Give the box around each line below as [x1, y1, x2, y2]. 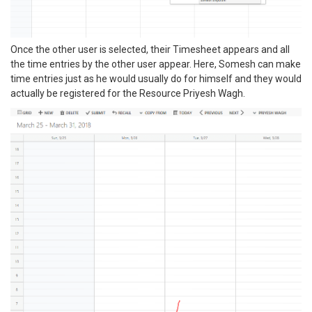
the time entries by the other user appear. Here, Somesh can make [10, 58, 301, 70]
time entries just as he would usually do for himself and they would [10, 72, 302, 84]
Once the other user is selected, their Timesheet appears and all [10, 43, 290, 55]
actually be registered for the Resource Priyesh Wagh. [10, 87, 245, 99]
